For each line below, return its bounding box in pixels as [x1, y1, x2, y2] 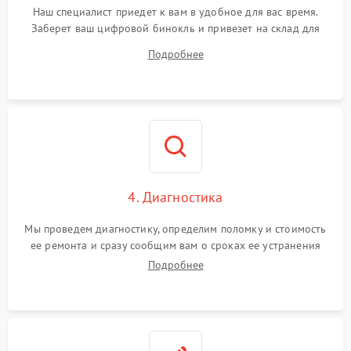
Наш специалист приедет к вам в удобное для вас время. [32, 5, 319, 19]
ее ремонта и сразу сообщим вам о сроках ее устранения [31, 238, 320, 252]
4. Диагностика [128, 188, 223, 206]
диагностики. [143, 38, 208, 52]
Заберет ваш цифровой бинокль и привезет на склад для [31, 21, 320, 35]
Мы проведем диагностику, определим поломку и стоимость [24, 222, 327, 236]
